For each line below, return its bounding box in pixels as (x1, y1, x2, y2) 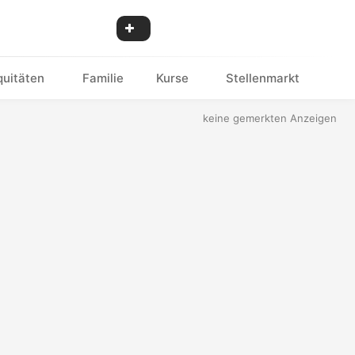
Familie (82, 71, 124, 86)
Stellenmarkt (226, 71, 300, 86)
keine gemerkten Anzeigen (203, 112, 337, 124)
